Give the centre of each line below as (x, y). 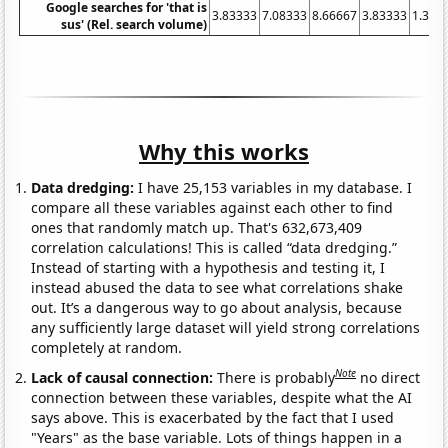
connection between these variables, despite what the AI (222, 397)
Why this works (224, 151)
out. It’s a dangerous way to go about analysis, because (217, 308)
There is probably (276, 377)
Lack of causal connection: (124, 377)
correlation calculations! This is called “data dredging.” (214, 248)
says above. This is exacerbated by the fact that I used (213, 417)
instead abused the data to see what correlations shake (217, 288)
